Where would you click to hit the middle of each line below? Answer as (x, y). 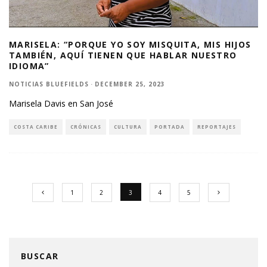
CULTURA (128, 127)
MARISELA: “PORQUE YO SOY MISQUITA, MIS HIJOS (130, 45)
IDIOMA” (29, 66)
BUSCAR (40, 256)
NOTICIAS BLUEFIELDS (49, 84)
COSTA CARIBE (36, 127)
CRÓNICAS (86, 127)
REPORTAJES (217, 127)
